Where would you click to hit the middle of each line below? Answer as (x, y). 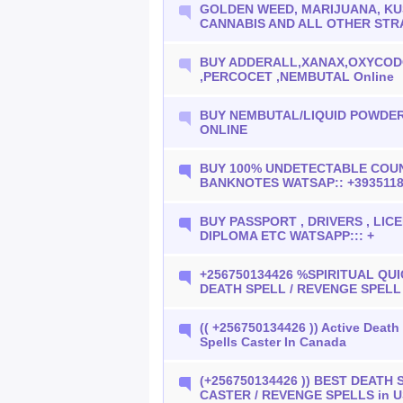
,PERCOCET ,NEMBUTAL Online (297, 76)
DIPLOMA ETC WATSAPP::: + (287, 236)
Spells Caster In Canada (273, 342)
